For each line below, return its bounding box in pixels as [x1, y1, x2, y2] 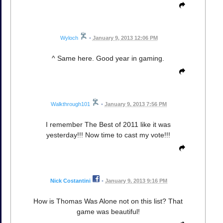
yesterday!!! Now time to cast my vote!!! [46, 131, 170, 139]
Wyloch [60, 34, 78, 41]
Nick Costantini [50, 178, 91, 184]
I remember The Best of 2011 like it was [45, 120, 171, 129]
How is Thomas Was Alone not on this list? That [33, 197, 183, 206]
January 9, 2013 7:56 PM [105, 101, 167, 108]
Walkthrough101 [51, 101, 90, 108]
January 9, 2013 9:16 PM [105, 178, 167, 184]
